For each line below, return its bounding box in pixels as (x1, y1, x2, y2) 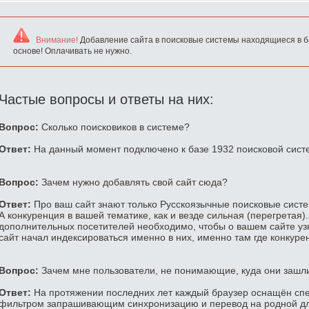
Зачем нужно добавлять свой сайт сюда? (39, 177, 228, 188)
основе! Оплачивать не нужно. (13, 46, 132, 57)
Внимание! (36, 35, 78, 46)
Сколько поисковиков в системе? (39, 121, 190, 133)
